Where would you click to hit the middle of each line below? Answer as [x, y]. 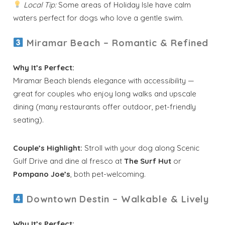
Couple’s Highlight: [48, 148]
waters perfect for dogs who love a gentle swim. [98, 18]
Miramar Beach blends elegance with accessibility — [104, 80]
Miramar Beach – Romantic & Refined [118, 43]
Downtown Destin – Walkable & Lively [118, 199]
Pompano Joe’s [42, 174]
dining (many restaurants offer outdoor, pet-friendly [105, 106]
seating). [29, 120]
